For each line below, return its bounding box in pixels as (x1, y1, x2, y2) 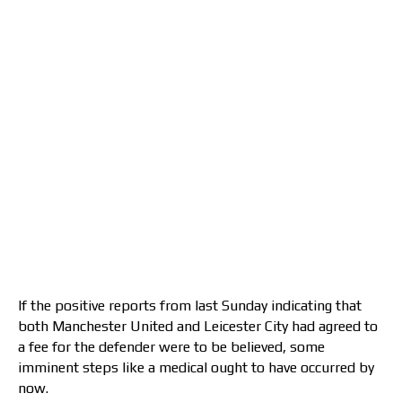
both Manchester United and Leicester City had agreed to (18, 317, 378, 335)
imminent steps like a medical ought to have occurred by (18, 358, 374, 376)
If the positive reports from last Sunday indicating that (18, 296, 362, 314)
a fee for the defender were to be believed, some (18, 337, 325, 355)
